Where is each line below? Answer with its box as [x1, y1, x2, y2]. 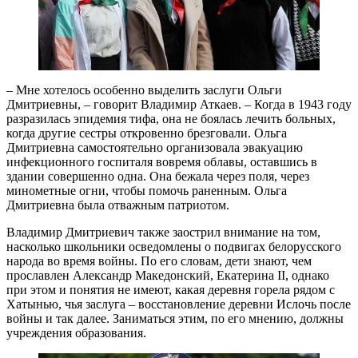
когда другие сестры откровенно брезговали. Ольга [6, 126, 287, 141]
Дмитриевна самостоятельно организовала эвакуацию [6, 141, 303, 155]
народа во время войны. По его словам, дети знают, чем [6, 254, 312, 268]
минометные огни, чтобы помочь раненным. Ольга [6, 184, 287, 198]
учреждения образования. [6, 326, 146, 340]
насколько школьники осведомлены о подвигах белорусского [6, 240, 341, 254]
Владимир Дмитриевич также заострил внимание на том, [6, 225, 320, 240]
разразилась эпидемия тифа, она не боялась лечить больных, [6, 112, 336, 126]
